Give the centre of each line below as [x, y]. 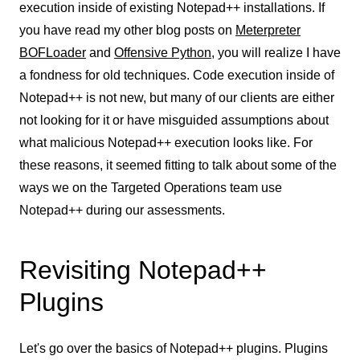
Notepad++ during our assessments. [122, 210]
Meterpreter [268, 30]
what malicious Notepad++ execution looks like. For [166, 143]
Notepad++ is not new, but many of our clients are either [177, 98]
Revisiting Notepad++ [143, 270]
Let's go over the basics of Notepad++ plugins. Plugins [174, 348]
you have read [61, 30]
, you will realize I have [276, 53]
